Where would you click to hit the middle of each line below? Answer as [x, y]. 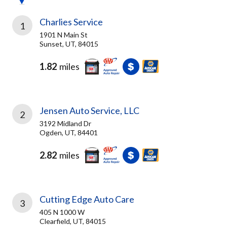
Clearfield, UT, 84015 [73, 221]
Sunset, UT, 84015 [69, 44]
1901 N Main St [64, 35]
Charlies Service [71, 22]
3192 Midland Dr [65, 123]
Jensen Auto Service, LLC [89, 110]
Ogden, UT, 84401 [69, 133]
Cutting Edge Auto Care [87, 199]
